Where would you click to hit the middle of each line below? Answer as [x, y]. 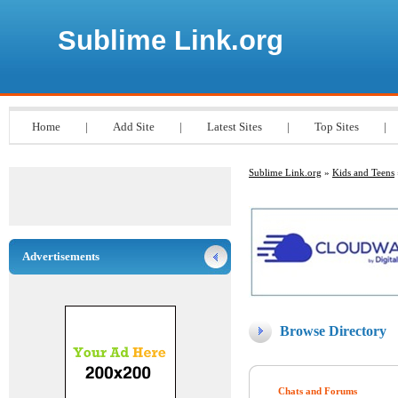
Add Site [134, 127]
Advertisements [61, 256]
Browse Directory [333, 331]
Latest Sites [235, 127]
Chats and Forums [318, 391]
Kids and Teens [363, 172]
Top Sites [337, 127]
